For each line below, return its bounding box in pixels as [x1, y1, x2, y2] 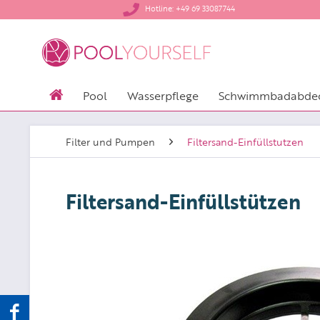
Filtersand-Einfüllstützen [66, 187, 301, 214]
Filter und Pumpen [66, 134, 155, 148]
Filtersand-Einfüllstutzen [187, 134, 304, 148]
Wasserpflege [127, 87, 199, 103]
